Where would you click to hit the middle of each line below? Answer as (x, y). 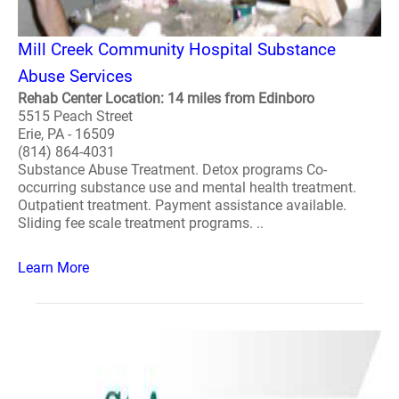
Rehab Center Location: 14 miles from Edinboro (166, 98)
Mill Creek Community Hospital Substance (177, 49)
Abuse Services (75, 76)
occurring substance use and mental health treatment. (187, 187)
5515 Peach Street (75, 116)
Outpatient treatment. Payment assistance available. (182, 205)
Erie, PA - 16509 (66, 134)
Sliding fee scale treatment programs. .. (141, 223)
